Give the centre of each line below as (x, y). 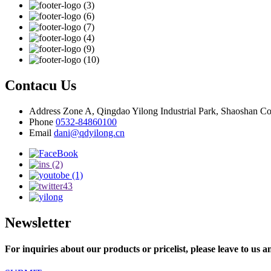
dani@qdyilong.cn (89, 133)
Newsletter (38, 222)
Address (45, 111)
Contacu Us (41, 86)
